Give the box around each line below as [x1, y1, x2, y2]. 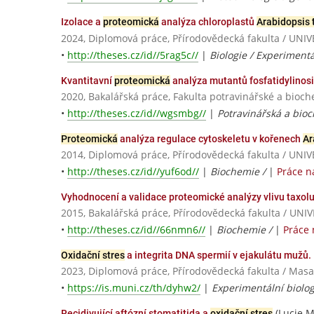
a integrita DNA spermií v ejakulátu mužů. [125, 250, 311, 261]
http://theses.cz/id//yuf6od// [67, 165, 199, 178]
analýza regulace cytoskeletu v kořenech [118, 132, 303, 144]
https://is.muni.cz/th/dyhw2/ [67, 281, 200, 295]
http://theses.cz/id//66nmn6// [67, 223, 205, 237]
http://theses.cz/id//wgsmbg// [67, 106, 206, 120]
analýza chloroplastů [159, 16, 257, 28]
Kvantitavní [61, 74, 114, 86]
